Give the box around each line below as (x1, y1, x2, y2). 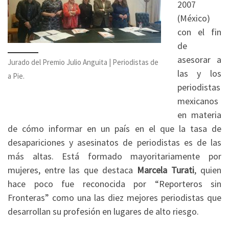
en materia (177, 109, 221, 121)
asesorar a (177, 54, 221, 66)
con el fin (177, 26, 221, 38)
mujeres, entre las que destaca (8, 164, 137, 176)
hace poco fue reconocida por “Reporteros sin (8, 178, 221, 190)
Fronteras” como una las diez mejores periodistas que (8, 192, 221, 204)
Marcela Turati (137, 164, 194, 176)
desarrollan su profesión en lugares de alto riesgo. (8, 205, 199, 218)
